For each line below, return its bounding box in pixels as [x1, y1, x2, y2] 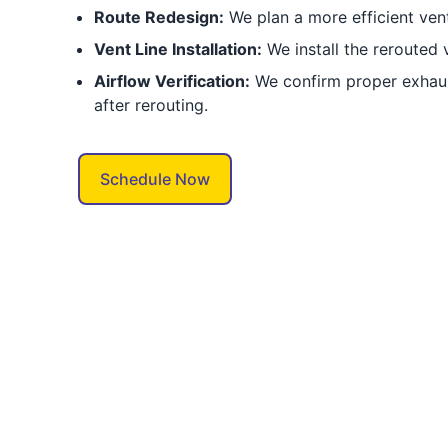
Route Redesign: [93, 7, 224, 27]
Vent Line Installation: [93, 39, 262, 59]
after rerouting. [93, 95, 208, 115]
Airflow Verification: [93, 71, 250, 91]
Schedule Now [99, 169, 210, 189]
